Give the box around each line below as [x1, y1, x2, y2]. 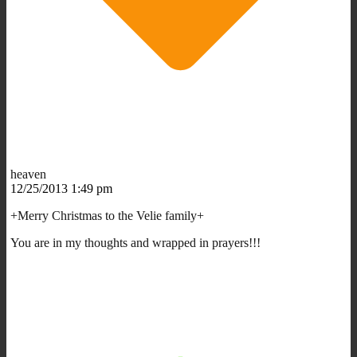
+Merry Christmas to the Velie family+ [10, 208, 204, 222]
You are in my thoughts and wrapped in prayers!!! [10, 235, 261, 249]
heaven [10, 167, 46, 181]
